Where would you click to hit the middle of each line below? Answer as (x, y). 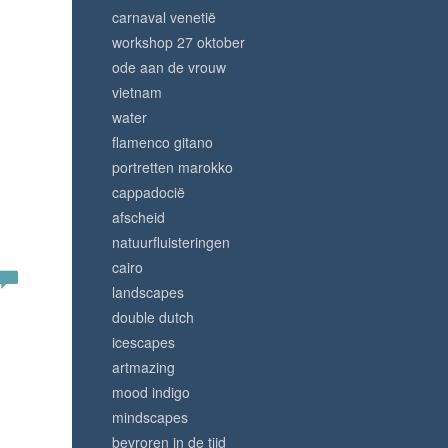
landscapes (148, 292)
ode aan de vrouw (169, 67)
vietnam (137, 92)
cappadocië (148, 192)
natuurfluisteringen (171, 242)
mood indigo (151, 392)
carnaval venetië (164, 17)
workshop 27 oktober (178, 42)
